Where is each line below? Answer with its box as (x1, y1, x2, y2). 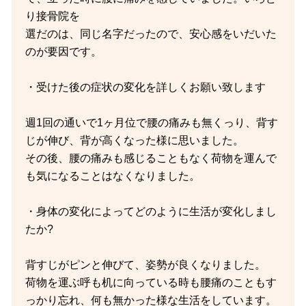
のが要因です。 (25, 45, 102, 58)
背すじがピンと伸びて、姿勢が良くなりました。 (25, 258, 266, 271)
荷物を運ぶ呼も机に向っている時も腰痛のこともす (25, 276, 277, 289)
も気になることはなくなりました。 (25, 169, 200, 182)
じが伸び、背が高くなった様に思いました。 (25, 134, 244, 147)
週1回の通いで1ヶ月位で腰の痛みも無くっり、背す (25, 116, 278, 129)
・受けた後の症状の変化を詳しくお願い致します (25, 81, 266, 94)
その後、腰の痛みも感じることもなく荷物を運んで (25, 152, 277, 165)
